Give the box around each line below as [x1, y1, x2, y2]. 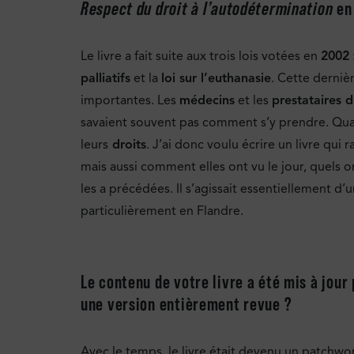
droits [108, 136, 146, 153]
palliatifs [81, 70, 130, 86]
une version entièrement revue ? [81, 292, 292, 314]
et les [235, 92, 272, 108]
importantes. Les [81, 92, 179, 108]
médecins [179, 92, 235, 108]
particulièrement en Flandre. [81, 202, 243, 219]
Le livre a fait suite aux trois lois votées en [81, 47, 321, 64]
